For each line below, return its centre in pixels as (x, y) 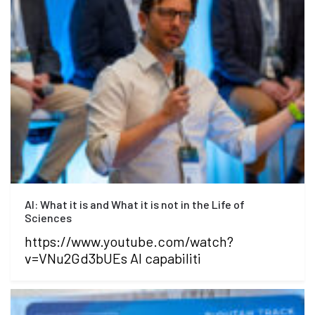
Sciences (48, 218)
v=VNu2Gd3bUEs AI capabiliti (113, 258)
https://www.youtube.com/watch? (129, 242)
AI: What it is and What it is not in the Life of (135, 205)
